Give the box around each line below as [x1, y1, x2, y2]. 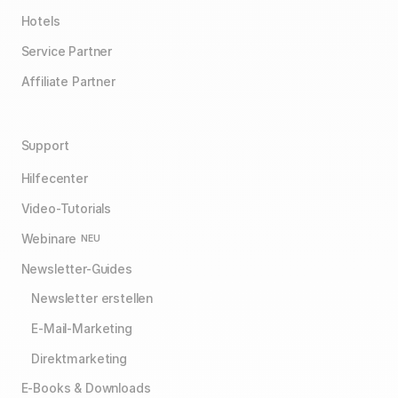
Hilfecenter [20, 171, 88, 187]
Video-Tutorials [20, 202, 112, 216]
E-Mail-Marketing [31, 322, 132, 336]
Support [20, 138, 69, 153]
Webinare [20, 231, 77, 246]
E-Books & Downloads [20, 381, 151, 396]
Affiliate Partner [20, 74, 115, 89]
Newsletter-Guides [20, 261, 132, 276]
